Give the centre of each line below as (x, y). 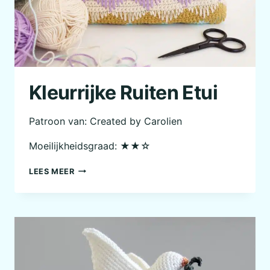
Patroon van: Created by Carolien (105, 121)
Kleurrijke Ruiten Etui (123, 92)
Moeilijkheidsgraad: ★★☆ (90, 146)
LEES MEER (52, 171)
